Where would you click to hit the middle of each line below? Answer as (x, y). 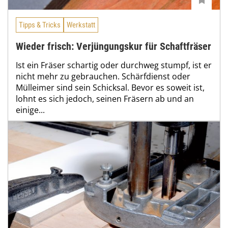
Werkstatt (81, 25)
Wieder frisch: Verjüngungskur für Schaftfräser (113, 47)
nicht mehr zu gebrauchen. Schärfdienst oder (103, 77)
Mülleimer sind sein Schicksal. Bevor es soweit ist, (110, 88)
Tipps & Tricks (40, 25)
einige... (30, 110)
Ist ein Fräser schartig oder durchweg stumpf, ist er (114, 65)
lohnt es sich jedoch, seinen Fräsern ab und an (105, 99)
